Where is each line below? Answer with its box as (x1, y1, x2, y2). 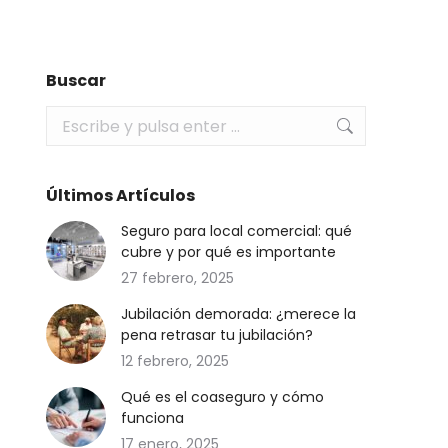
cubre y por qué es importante (121, 242, 336, 262)
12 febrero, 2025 (121, 351, 229, 371)
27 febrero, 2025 (121, 268, 234, 288)
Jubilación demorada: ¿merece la (121, 304, 356, 324)
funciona (121, 408, 184, 428)
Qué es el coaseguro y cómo (121, 387, 324, 407)
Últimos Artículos (46, 184, 195, 207)
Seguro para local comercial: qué (121, 221, 352, 241)
